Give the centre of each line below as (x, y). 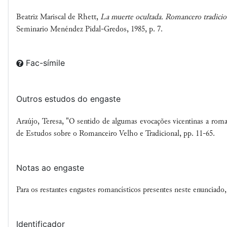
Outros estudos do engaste (68, 99)
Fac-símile (47, 63)
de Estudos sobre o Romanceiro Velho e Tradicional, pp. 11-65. (116, 134)
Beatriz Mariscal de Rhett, (58, 17)
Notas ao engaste (50, 167)
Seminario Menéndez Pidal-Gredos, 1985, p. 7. (89, 29)
